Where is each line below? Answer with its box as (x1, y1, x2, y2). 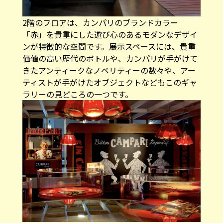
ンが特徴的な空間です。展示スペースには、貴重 (22, 40, 196, 52)
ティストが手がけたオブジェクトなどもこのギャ (22, 76, 197, 88)
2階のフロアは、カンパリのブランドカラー (22, 16, 178, 28)
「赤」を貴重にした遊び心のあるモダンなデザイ (22, 28, 198, 40)
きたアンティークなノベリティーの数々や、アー (22, 64, 196, 76)
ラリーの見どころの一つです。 (22, 88, 133, 100)
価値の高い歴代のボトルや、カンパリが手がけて (22, 52, 198, 64)
